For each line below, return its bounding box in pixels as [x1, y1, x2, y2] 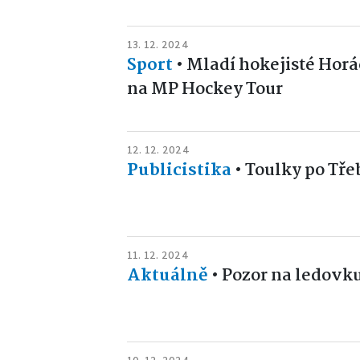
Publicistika [127, 157, 231, 184]
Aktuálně [127, 262, 208, 289]
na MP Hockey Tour [127, 76, 283, 103]
